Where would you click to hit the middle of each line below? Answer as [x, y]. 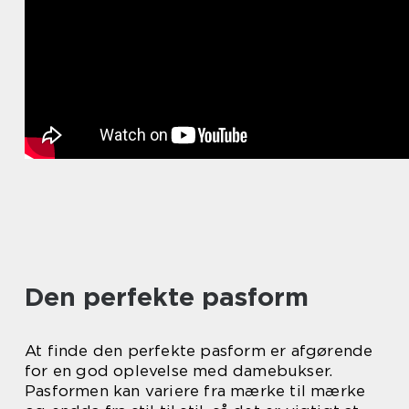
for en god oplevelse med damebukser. [179, 371]
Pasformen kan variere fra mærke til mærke [195, 391]
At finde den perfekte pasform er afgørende [199, 351]
